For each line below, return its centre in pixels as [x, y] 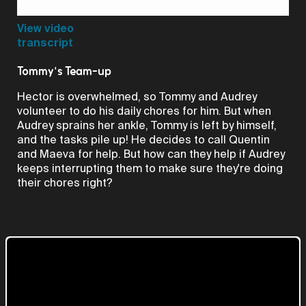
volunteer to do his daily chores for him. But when [144, 111]
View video [45, 28]
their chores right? [65, 182]
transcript [45, 42]
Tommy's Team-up [64, 71]
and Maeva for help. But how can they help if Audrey [151, 154]
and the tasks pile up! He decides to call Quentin [143, 139]
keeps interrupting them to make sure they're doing [150, 168]
